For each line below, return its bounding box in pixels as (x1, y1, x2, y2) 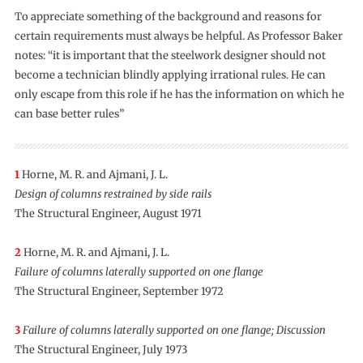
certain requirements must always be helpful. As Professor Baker (14, 29, 343, 44)
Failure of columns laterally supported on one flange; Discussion (22, 323, 326, 338)
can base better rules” (14, 107, 124, 122)
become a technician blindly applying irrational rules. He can (14, 68, 326, 83)
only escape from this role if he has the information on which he (14, 88, 344, 102)
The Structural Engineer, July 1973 (14, 343, 187, 357)
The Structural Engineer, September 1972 (14, 284, 224, 299)
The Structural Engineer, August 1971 (14, 207, 202, 221)
